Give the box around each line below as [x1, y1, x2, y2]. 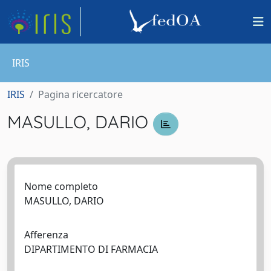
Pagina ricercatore [38, 88, 123, 101]
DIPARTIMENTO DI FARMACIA [24, 242, 163, 256]
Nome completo [24, 179, 98, 193]
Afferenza [24, 227, 68, 241]
